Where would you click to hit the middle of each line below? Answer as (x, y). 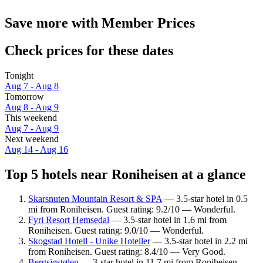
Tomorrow (24, 96)
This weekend (31, 117)
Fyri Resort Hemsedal (69, 220)
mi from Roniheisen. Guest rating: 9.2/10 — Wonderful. (132, 210)
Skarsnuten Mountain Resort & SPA (95, 199)
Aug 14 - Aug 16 (36, 149)
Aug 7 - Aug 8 (32, 86)
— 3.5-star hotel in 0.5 (205, 199)
